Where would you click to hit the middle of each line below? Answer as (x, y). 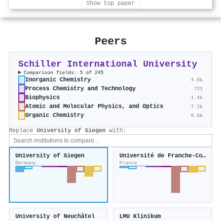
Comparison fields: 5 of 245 (64, 73)
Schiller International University (108, 65)
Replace (23, 131)
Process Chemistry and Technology (80, 89)
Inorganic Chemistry (58, 80)
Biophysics (42, 98)
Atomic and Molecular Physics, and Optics (94, 107)
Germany (26, 163)
